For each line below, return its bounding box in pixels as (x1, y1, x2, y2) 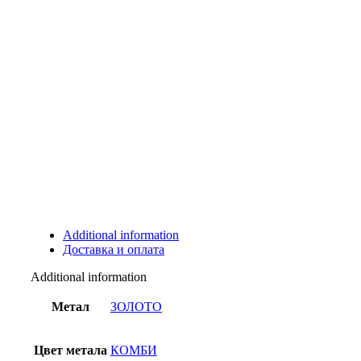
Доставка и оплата (63, 242, 164, 256)
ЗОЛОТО (110, 299, 162, 313)
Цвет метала (33, 342, 107, 357)
